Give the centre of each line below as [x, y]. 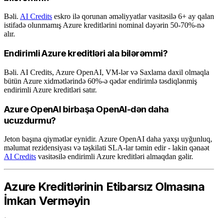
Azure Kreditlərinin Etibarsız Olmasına [104, 187]
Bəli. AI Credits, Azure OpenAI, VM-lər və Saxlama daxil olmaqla [107, 72]
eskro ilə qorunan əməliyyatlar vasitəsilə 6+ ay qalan [133, 17]
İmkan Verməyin [47, 201]
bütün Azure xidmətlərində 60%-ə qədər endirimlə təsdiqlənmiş [100, 81]
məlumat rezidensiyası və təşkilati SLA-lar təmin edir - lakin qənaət [107, 148]
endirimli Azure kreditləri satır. [50, 90]
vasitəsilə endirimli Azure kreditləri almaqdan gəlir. [115, 157]
